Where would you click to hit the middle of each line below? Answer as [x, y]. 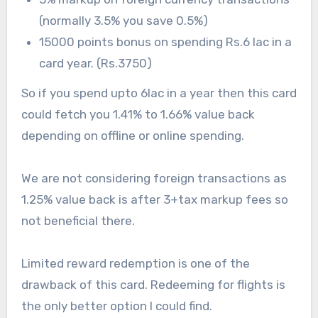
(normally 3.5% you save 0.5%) [124, 20]
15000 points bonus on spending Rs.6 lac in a [166, 42]
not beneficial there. [79, 221]
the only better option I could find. [116, 306]
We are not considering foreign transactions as [154, 179]
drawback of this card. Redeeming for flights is [153, 285]
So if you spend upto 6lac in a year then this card [159, 93]
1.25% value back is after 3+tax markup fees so [154, 200]
